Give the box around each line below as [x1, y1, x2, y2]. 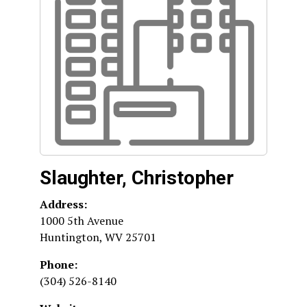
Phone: [40, 257, 77, 272]
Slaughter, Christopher [40, 167, 234, 189]
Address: [40, 197, 87, 212]
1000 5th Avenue [40, 213, 123, 228]
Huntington [40, 230, 99, 245]
